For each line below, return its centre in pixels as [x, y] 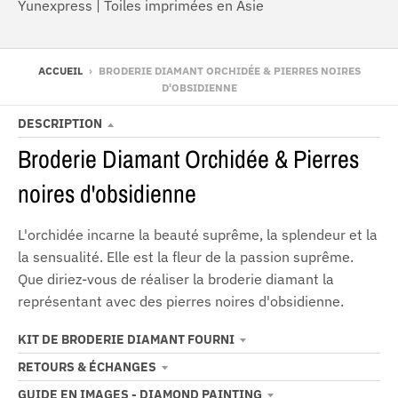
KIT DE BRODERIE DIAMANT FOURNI [126, 340]
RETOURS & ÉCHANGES [87, 367]
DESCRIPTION [60, 124]
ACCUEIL [60, 71]
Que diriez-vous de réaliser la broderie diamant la [176, 279]
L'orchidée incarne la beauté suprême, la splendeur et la [198, 235]
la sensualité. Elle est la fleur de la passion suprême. [186, 257]
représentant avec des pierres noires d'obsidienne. [181, 302]
